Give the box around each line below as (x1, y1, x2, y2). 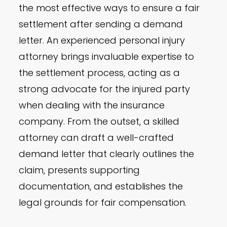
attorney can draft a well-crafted (19, 131, 174, 144)
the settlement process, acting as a (19, 66, 180, 80)
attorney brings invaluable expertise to (19, 50, 195, 63)
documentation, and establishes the (19, 180, 183, 193)
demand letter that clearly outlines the (19, 147, 195, 161)
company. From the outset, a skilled (19, 115, 180, 128)
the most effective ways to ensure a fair (19, 2, 200, 15)
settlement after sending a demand (19, 18, 183, 31)
